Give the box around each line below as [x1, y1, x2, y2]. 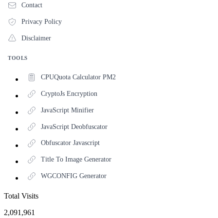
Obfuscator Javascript [40, 139, 100, 147]
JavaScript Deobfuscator [40, 123, 108, 130]
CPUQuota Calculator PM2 [40, 73, 116, 81]
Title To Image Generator [40, 156, 111, 163]
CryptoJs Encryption [40, 90, 97, 98]
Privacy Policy [21, 18, 62, 25]
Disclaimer [21, 34, 51, 42]
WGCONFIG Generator [40, 172, 107, 180]
